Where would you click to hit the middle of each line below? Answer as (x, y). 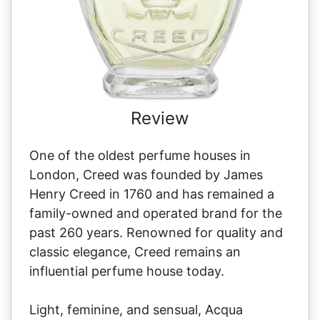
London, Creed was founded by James (146, 174)
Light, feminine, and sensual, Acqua (136, 309)
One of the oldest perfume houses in (140, 155)
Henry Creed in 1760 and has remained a (152, 194)
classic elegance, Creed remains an (135, 251)
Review (160, 118)
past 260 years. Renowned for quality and (156, 232)
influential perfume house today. (127, 271)
